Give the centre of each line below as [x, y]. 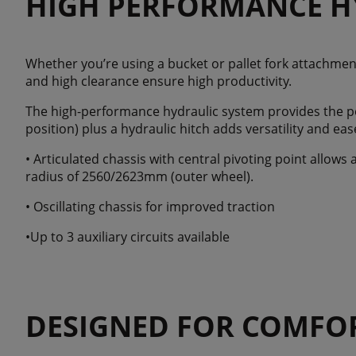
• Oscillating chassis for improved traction [150, 207]
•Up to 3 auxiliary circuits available [128, 237]
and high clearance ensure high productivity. [159, 81]
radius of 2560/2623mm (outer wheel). [139, 177]
